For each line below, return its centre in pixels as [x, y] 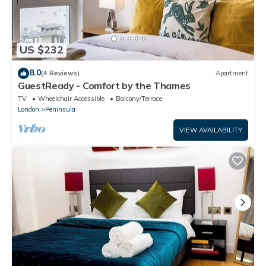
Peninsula [60, 109]
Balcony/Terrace [139, 98]
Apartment [232, 73]
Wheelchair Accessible [71, 98]
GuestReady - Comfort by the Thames [104, 85]
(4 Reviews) [60, 73]
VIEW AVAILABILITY [211, 130]
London [28, 109]
